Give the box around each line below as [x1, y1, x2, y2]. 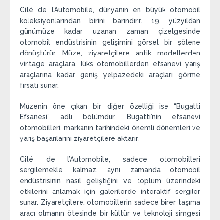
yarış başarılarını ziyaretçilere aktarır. [20, 135, 139, 143]
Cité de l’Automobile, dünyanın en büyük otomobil [20, 6, 200, 14]
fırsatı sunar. [20, 82, 59, 90]
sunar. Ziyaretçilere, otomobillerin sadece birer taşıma [20, 198, 200, 207]
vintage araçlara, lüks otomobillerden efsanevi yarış [20, 60, 200, 68]
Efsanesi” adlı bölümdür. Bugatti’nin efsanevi [20, 113, 200, 121]
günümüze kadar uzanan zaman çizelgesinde [20, 27, 200, 36]
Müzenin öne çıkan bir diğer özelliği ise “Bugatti [20, 102, 200, 110]
